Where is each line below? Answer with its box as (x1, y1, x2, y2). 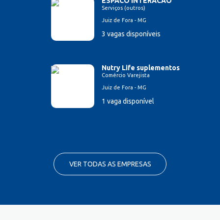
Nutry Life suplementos (102, 64, 180, 72)
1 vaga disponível (102, 97, 154, 106)
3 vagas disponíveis (102, 30, 161, 38)
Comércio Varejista (102, 72, 150, 79)
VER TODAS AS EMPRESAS (69, 160, 151, 168)
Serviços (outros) (102, 5, 145, 11)
